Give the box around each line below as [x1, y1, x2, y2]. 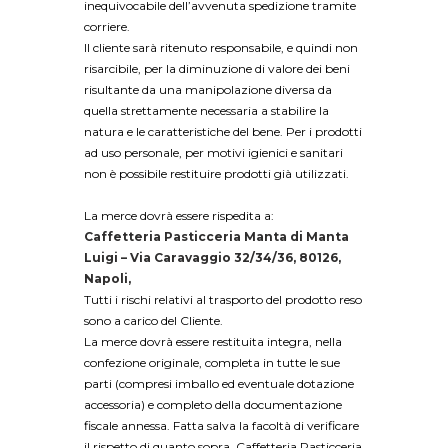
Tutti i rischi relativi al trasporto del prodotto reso [84, 292, 362, 308]
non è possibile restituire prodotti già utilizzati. [84, 166, 349, 182]
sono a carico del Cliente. [84, 313, 223, 329]
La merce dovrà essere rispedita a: [84, 208, 274, 224]
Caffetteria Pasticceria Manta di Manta [84, 229, 349, 245]
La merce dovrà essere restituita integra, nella [84, 334, 342, 350]
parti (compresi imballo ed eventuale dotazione [84, 376, 354, 392]
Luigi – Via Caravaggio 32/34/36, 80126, [84, 250, 341, 266]
